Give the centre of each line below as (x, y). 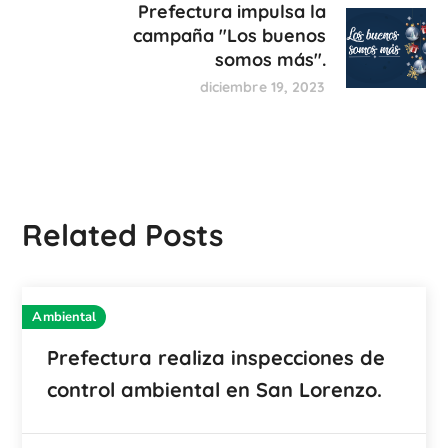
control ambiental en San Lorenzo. (215, 389)
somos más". (270, 59)
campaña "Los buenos (229, 35)
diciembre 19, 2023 (262, 86)
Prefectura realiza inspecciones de (216, 357)
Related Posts (123, 234)
